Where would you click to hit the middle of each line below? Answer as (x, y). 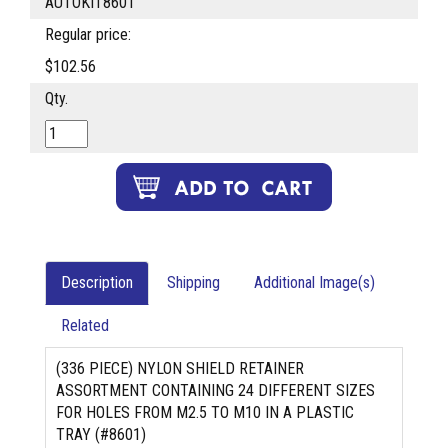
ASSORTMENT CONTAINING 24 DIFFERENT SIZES (215, 391)
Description (97, 283)
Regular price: (88, 35)
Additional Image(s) (314, 283)
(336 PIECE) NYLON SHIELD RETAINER (180, 369)
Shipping (193, 283)
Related (85, 326)
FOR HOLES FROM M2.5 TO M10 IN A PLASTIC (205, 413)
